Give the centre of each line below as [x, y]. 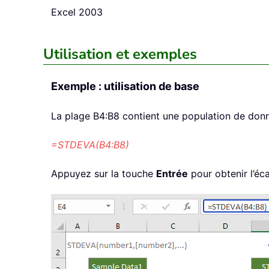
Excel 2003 [77, 12]
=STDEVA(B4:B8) [90, 145]
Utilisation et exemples [120, 54]
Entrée [172, 174]
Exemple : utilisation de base [125, 86]
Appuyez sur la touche [104, 174]
